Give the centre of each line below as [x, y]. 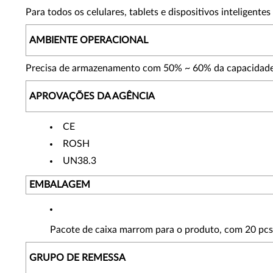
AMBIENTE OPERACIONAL [89, 40]
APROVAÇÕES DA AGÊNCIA [92, 96]
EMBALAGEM [60, 185]
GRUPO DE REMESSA [77, 258]
